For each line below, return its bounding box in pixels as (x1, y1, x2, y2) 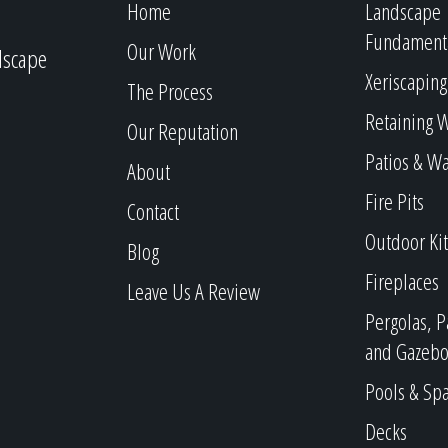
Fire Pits (364, 186, 424, 216)
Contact (127, 196, 179, 226)
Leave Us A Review (127, 276, 260, 306)
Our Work (127, 36, 196, 66)
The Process (127, 76, 213, 106)
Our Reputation (127, 116, 238, 146)
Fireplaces (364, 266, 439, 296)
